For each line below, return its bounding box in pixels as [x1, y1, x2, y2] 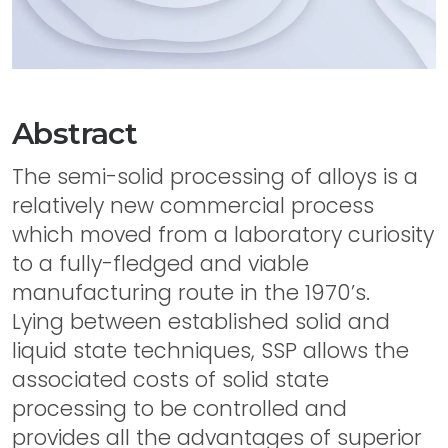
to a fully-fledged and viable [12, 249, 309, 278]
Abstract [12, 115, 138, 152]
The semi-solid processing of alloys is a [12, 162, 418, 191]
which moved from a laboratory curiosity [12, 220, 434, 249]
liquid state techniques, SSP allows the [12, 336, 409, 365]
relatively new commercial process [12, 191, 374, 220]
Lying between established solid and [12, 307, 390, 336]
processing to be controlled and [12, 394, 347, 423]
